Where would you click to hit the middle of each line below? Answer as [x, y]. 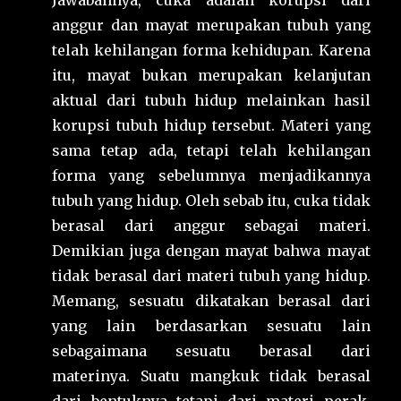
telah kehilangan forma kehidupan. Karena [211, 51]
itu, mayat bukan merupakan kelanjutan [211, 76]
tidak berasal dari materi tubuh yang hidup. [211, 276]
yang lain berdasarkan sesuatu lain [211, 326]
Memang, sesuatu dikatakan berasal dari [211, 301]
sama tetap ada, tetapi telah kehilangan [211, 151]
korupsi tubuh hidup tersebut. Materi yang [211, 126]
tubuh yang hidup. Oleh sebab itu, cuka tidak [211, 201]
